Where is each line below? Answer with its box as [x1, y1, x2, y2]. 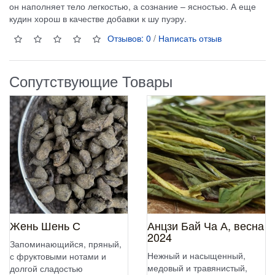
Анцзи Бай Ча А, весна [147, 217, 264, 233]
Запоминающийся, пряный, [10, 237, 122, 250]
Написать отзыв [158, 31, 222, 44]
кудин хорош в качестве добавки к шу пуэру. [9, 12, 187, 25]
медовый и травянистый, [147, 261, 247, 274]
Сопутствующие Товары [9, 69, 172, 91]
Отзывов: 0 [107, 31, 151, 44]
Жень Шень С [10, 217, 80, 233]
